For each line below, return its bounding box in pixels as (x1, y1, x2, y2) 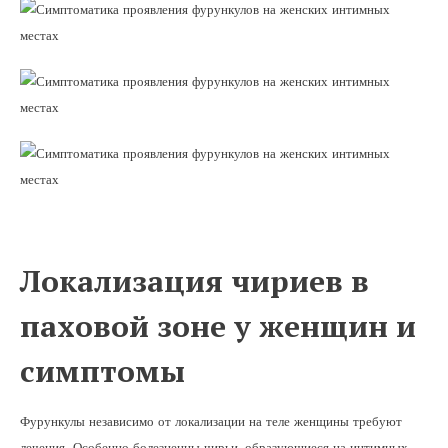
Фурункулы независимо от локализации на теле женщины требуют (20, 414, 402, 429)
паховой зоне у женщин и (20, 306, 416, 346)
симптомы (20, 351, 185, 391)
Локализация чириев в (20, 261, 369, 301)
